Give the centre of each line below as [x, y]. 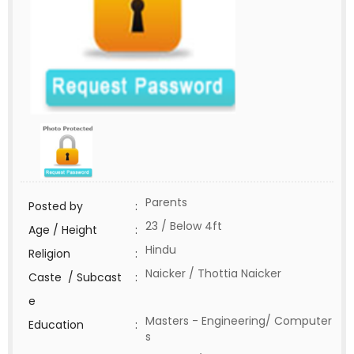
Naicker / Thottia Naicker [213, 273]
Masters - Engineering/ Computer [239, 321]
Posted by [56, 206]
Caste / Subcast [75, 277]
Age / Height [63, 230]
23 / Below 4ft [184, 226]
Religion [49, 254]
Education [56, 325]
